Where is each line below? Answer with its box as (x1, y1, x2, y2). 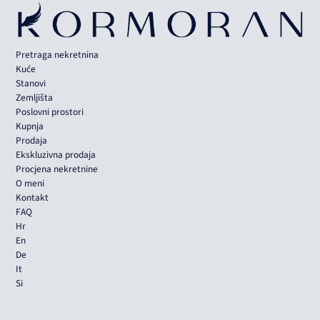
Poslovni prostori (16, 105, 84, 119)
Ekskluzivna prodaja (16, 148, 96, 162)
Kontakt (16, 191, 49, 205)
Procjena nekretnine (16, 162, 99, 176)
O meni (16, 176, 45, 191)
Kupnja (16, 119, 44, 134)
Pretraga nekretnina (16, 48, 99, 62)
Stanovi (16, 76, 46, 91)
